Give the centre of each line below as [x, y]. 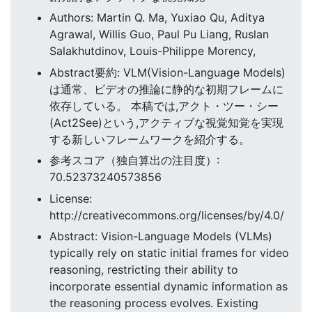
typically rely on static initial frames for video [169, 252]
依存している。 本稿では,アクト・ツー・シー [164, 106]
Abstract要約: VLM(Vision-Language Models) [167, 72]
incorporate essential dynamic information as [169, 286]
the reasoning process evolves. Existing [154, 303]
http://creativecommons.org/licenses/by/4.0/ [167, 215]
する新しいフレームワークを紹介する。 [150, 139]
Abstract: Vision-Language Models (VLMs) [161, 236]
